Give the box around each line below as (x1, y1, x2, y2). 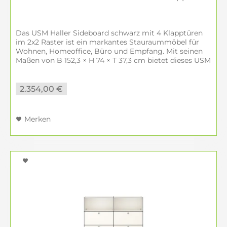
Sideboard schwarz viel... (16, 65, 101, 74)
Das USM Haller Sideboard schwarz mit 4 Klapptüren (16, 28, 203, 37)
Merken (24, 115, 51, 124)
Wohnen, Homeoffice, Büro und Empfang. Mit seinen (16, 47, 203, 56)
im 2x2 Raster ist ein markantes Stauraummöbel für (16, 37, 199, 47)
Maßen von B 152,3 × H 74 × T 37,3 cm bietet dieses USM (16, 56, 211, 65)
